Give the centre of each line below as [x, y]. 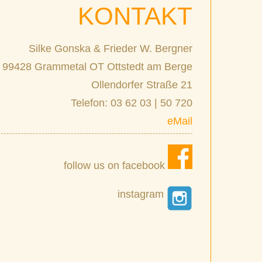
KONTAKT [135, 16]
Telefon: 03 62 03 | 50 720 [132, 103]
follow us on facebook [116, 166]
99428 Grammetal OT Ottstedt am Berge [98, 67]
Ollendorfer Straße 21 [142, 85]
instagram [142, 194]
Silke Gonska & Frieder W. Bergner [111, 49]
